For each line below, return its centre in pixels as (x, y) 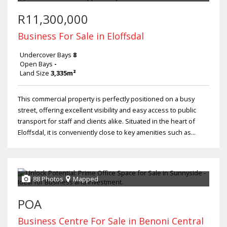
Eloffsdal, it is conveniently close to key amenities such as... (107, 133)
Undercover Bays (46, 55)
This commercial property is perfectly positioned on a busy (106, 99)
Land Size (34, 73)
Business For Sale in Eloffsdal (81, 36)
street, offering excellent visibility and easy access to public (107, 110)
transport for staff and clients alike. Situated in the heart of (106, 121)
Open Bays (36, 64)
